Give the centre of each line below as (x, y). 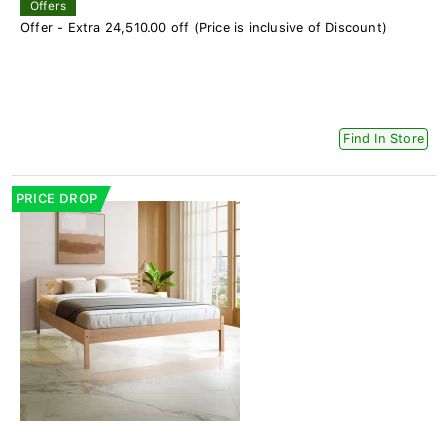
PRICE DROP (56, 198)
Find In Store (383, 138)
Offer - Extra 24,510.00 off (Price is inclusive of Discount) (203, 27)
